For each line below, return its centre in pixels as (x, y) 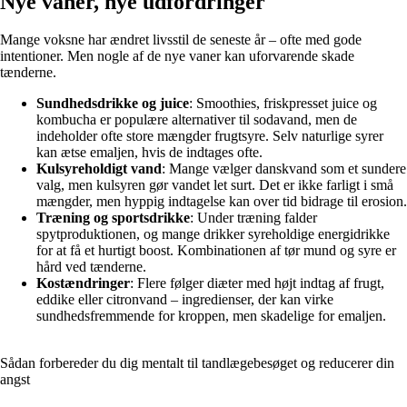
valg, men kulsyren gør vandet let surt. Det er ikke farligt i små (215, 185)
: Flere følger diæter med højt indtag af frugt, (257, 283)
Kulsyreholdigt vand (99, 169)
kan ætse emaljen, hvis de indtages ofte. (149, 153)
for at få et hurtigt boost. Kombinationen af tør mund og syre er (216, 251)
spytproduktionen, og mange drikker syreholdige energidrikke (213, 234)
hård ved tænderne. (91, 267)
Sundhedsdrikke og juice (113, 104)
